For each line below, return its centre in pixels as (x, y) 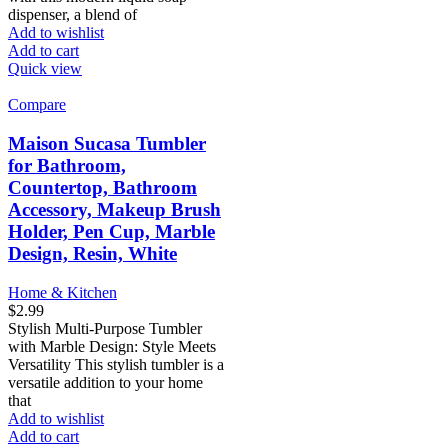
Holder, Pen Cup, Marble (111, 232)
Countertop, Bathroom (102, 188)
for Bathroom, (67, 166)
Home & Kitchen (62, 292)
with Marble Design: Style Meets (112, 346)
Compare (37, 105)
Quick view (45, 69)
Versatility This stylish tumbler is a (116, 364)
